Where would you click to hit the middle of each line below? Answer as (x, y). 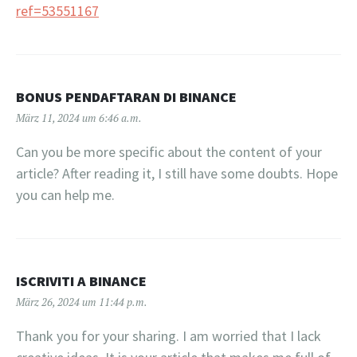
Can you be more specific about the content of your (169, 151)
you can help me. (65, 194)
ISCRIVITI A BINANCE (81, 280)
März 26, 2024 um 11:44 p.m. (82, 302)
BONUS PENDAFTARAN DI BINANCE (126, 96)
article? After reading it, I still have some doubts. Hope (177, 173)
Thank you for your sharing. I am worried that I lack (169, 335)
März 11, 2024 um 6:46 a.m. (79, 118)
